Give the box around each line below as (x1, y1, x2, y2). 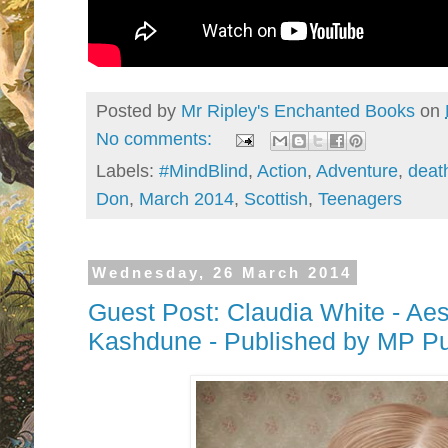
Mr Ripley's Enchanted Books (181, 100, 415, 121)
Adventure (316, 160, 398, 181)
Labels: (96, 160, 159, 181)
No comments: (96, 129, 217, 150)
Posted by (96, 100, 181, 121)
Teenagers (318, 188, 402, 209)
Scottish (244, 188, 308, 209)
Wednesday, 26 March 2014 (92, 263, 353, 281)
